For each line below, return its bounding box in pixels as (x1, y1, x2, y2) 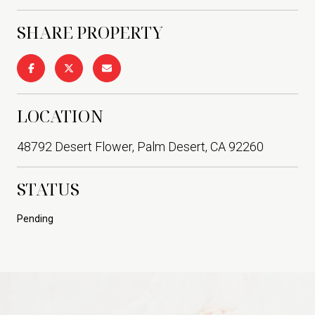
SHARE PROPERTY (17, 20, 163, 44)
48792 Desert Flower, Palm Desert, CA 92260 (17, 139, 264, 154)
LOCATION (17, 103, 103, 127)
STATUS (17, 176, 79, 200)
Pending (17, 212, 53, 224)
